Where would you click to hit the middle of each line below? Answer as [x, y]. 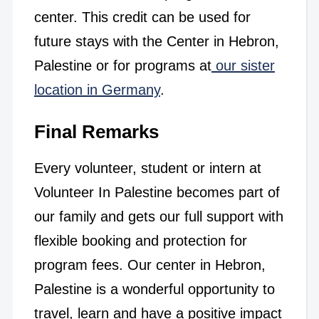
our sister [243, 65]
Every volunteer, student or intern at [147, 168]
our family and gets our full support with [158, 216]
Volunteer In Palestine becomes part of [157, 192]
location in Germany [97, 89]
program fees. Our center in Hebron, [150, 265]
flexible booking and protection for [140, 240]
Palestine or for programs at [122, 65]
